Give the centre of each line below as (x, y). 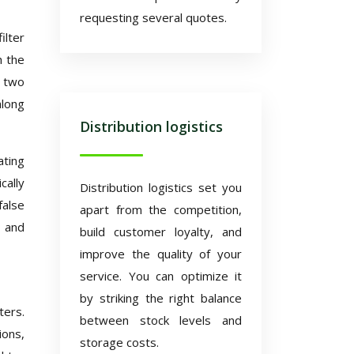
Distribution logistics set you (161, 187)
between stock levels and (161, 320)
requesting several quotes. (153, 17)
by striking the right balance (161, 298)
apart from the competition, (161, 209)
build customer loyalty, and (161, 232)
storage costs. (119, 342)
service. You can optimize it (161, 276)
